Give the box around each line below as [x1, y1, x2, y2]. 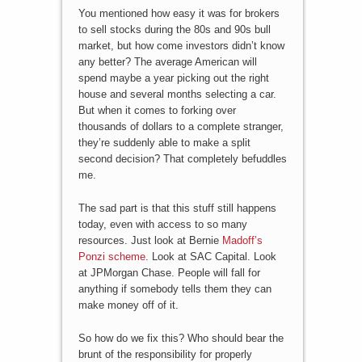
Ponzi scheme [78, 250, 145, 263]
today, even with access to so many [78, 217, 247, 230]
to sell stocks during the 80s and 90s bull [78, 23, 271, 36]
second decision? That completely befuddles [78, 152, 287, 165]
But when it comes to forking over [78, 103, 236, 116]
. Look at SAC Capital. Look [145, 250, 276, 263]
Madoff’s [221, 234, 263, 246]
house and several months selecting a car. [78, 87, 276, 100]
